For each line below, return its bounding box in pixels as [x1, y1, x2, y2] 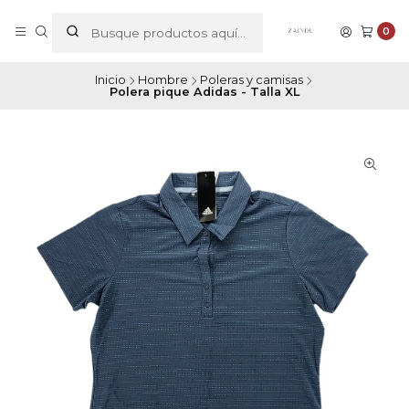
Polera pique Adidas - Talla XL [110, 84, 299, 99]
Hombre [137, 73, 188, 88]
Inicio [94, 73, 126, 88]
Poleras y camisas [199, 73, 303, 88]
